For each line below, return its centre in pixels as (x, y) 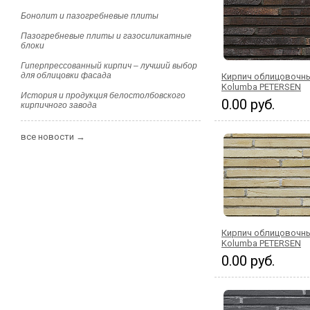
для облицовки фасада (66, 75)
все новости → (53, 137)
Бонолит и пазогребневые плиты (90, 16)
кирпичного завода (59, 105)
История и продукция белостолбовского (103, 95)
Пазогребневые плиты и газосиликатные (106, 36)
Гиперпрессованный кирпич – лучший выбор (109, 66)
